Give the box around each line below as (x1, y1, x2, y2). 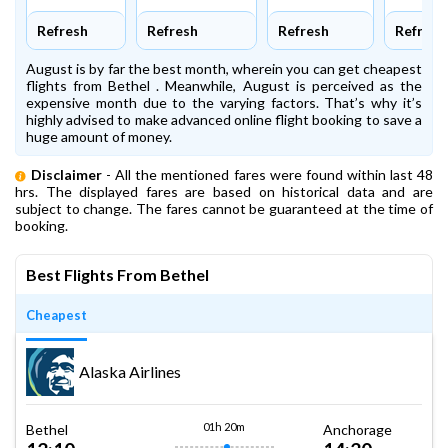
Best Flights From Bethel (26, 265, 209, 284)
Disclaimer (31, 166, 102, 183)
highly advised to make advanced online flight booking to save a (26, 111, 422, 128)
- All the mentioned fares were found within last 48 (102, 166, 433, 183)
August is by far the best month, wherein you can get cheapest (26, 60, 422, 77)
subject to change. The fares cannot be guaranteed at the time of (15, 200, 433, 217)
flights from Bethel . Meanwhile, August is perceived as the (26, 77, 422, 94)
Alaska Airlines (79, 361, 181, 381)
